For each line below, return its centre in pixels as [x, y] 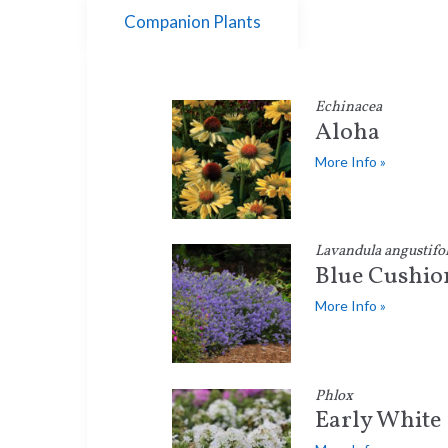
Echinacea [348, 107]
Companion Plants [192, 21]
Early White [377, 421]
